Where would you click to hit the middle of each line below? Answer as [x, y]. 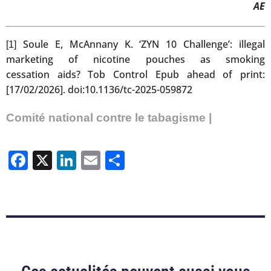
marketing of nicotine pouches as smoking [135, 59]
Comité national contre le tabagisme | [109, 117]
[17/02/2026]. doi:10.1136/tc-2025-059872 [99, 89]
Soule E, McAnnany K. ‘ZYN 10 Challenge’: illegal [141, 44]
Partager [162, 160]
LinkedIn [113, 160]
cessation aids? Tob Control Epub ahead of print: [135, 74]
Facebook [71, 160]
